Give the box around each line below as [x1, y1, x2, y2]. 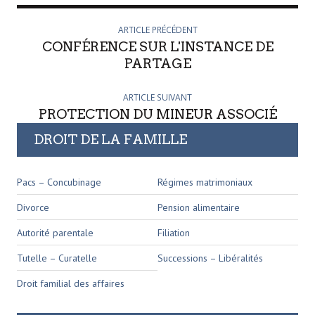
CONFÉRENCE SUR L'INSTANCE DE [41, 38, 274, 55]
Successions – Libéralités [157, 251, 263, 264]
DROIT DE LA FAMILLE [34, 131, 187, 148]
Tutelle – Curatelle [17, 251, 97, 264]
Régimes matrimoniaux [157, 175, 252, 188]
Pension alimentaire [157, 200, 240, 214]
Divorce [17, 200, 49, 214]
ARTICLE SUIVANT [123, 91, 192, 103]
